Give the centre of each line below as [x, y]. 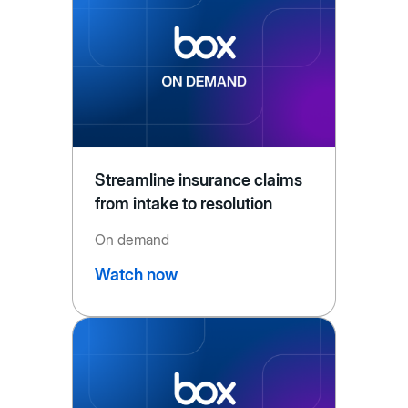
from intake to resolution [184, 204]
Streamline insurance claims [199, 180]
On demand [132, 240]
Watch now [136, 275]
